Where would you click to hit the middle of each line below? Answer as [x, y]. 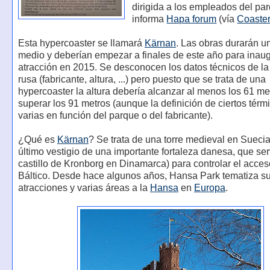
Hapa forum [192, 19]
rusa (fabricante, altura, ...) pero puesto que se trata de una [142, 80]
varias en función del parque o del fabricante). [115, 116]
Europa [209, 188]
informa [149, 19]
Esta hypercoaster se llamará [81, 43]
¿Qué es [37, 140]
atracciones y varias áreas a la [84, 188]
